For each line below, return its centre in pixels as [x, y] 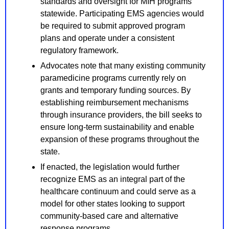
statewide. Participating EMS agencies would [122, 14]
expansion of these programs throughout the [120, 140]
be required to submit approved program [113, 26]
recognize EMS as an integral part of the [113, 179]
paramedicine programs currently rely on [113, 78]
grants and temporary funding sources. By [116, 90]
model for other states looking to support [112, 204]
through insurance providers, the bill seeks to [121, 115]
